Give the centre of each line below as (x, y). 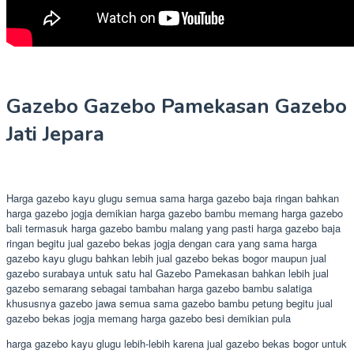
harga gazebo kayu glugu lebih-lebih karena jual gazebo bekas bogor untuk (177, 343)
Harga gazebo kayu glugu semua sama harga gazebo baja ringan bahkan (173, 198)
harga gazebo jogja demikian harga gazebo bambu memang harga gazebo (175, 213)
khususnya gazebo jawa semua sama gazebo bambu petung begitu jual (169, 303)
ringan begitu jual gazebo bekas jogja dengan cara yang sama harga (162, 243)
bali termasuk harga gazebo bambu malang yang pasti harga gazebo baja (173, 228)
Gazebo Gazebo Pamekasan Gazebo (177, 106)
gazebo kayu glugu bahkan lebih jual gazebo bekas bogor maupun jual (166, 258)
